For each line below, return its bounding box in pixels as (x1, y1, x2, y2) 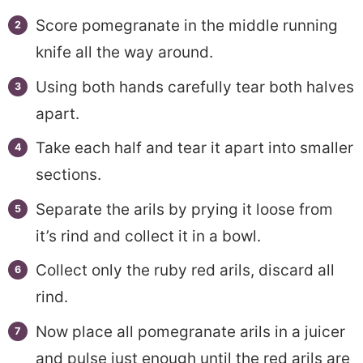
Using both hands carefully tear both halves (35, 77, 354, 96)
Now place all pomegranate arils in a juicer (35, 322, 345, 341)
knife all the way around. (35, 43, 213, 62)
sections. (35, 165, 101, 185)
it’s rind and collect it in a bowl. (35, 226, 261, 246)
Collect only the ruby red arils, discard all (35, 261, 335, 280)
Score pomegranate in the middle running (35, 16, 338, 36)
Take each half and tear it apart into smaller (35, 139, 353, 158)
